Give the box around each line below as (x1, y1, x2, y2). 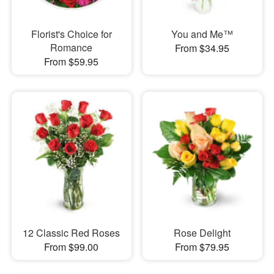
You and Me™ (171, 26, 234, 41)
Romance (50, 40, 93, 54)
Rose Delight (174, 226, 231, 240)
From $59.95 (44, 54, 99, 68)
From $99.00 (44, 240, 99, 254)
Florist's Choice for (31, 26, 112, 41)
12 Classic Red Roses (23, 226, 120, 240)
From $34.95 (175, 40, 230, 55)
